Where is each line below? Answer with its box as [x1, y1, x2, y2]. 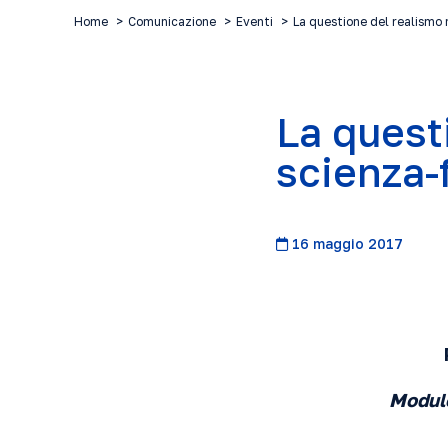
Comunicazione [128, 14, 216, 29]
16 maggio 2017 [288, 235, 403, 252]
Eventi [236, 14, 273, 29]
